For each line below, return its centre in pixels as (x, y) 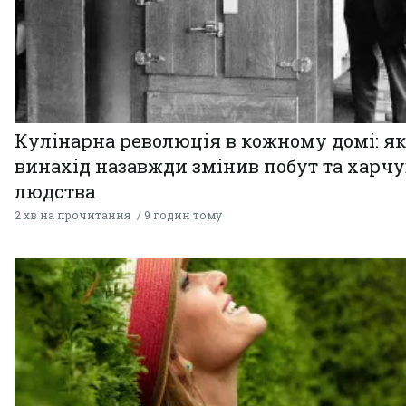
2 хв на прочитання (72, 215)
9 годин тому (183, 215)
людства (55, 192)
